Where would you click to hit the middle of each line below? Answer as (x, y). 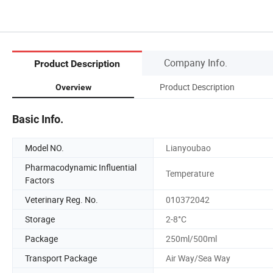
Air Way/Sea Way (198, 258)
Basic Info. (38, 119)
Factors (40, 180)
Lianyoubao (188, 147)
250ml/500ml (191, 238)
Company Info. (196, 62)
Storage (40, 219)
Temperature (190, 174)
